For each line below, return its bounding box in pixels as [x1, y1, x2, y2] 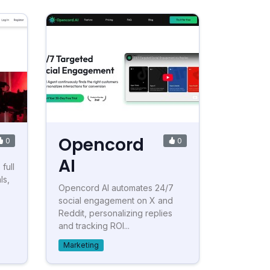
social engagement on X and [58, 195, 173, 206]
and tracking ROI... [58, 221, 130, 231]
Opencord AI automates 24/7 [58, 183, 174, 193]
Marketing [63, 240, 99, 250]
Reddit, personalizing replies [58, 208, 172, 219]
